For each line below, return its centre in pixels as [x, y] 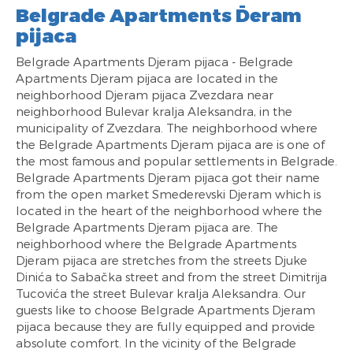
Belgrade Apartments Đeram [159, 15]
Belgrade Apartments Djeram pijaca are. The [147, 227]
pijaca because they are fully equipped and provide [165, 327]
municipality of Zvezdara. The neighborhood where [167, 128]
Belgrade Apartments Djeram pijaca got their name [168, 178]
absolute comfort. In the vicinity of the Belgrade [156, 343]
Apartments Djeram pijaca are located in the [147, 78]
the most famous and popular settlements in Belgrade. [176, 161]
